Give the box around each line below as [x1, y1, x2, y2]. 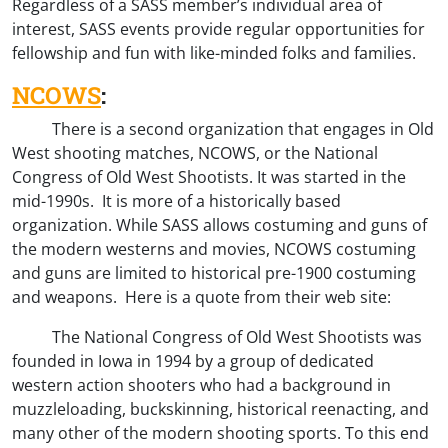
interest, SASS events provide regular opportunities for [12, 17, 425, 40]
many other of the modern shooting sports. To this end [12, 421, 429, 444]
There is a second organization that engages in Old [52, 117, 434, 140]
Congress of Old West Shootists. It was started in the [12, 165, 406, 188]
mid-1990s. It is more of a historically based [12, 189, 341, 212]
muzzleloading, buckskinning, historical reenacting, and [12, 397, 429, 420]
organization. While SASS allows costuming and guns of [12, 213, 427, 236]
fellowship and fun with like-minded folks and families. [12, 41, 416, 64]
